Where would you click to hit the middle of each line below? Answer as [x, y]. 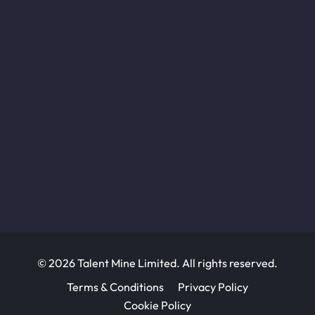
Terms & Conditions [115, 287]
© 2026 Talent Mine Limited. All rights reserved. [157, 263]
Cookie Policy [157, 306]
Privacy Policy [213, 287]
